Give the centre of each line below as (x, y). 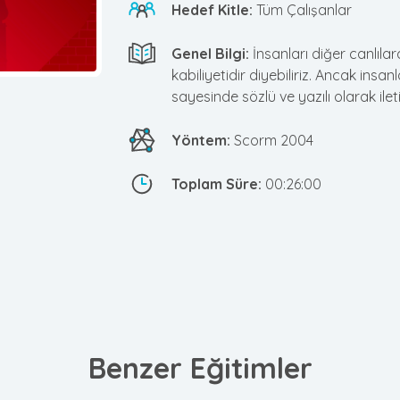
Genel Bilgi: (212, 53)
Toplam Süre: (218, 183)
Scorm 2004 (274, 140)
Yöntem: (203, 140)
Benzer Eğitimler (200, 367)
